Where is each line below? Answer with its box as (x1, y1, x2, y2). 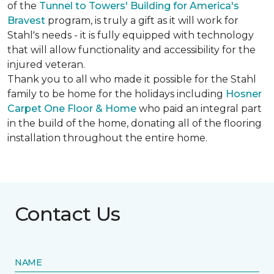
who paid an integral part (136, 103, 262, 114)
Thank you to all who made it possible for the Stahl (7, 73, 256, 85)
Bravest (7, 15, 45, 26)
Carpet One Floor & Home (7, 103, 136, 114)
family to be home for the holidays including (7, 88, 226, 100)
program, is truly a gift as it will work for (45, 15, 239, 26)
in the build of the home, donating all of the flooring (7, 117, 262, 129)
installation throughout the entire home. (7, 132, 207, 144)
